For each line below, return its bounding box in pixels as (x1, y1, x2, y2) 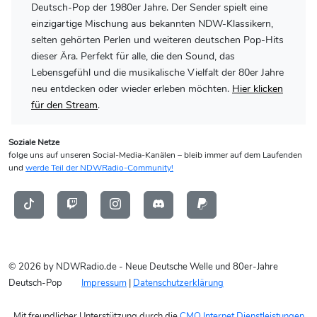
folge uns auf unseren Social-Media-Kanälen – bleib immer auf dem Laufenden (8, 149, 302, 161)
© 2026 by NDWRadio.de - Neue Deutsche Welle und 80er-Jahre (8, 260, 278, 273)
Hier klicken (232, 81, 283, 96)
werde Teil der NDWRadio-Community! (25, 162, 173, 174)
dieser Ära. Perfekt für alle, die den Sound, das (31, 49, 235, 64)
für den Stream (31, 98, 98, 113)
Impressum (81, 277, 127, 289)
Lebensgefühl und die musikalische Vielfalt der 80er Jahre (31, 65, 284, 80)
